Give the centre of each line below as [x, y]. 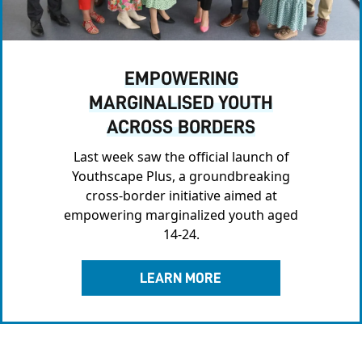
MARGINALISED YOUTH [181, 103]
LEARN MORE [181, 278]
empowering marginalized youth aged [181, 215]
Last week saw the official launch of [181, 157]
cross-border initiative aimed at [181, 196]
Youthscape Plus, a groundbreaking [181, 177]
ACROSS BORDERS [181, 127]
